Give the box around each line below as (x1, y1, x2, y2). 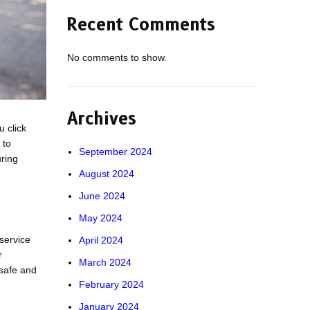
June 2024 (78, 190, 125, 201)
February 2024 (78, 279, 144, 290)
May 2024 (78, 212, 122, 224)
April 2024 (78, 235, 123, 246)
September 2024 (78, 146, 152, 157)
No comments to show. (66, 52, 167, 63)
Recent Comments (66, 15, 215, 35)
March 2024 (78, 257, 131, 268)
